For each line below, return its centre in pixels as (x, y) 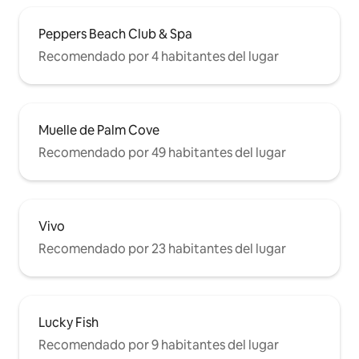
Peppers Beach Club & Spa (115, 34)
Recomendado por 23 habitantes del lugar (162, 249)
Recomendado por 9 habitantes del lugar (159, 345)
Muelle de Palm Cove (99, 131)
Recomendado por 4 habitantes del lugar (159, 57)
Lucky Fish (69, 323)
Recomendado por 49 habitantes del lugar (162, 153)
